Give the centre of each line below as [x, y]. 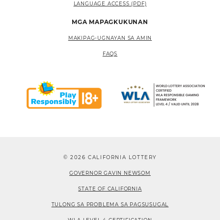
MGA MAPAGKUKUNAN [110, 22]
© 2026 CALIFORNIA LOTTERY [110, 157]
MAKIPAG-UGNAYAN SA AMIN [110, 38]
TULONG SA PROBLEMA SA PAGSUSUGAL [110, 204]
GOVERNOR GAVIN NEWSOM [110, 173]
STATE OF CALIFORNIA [110, 189]
